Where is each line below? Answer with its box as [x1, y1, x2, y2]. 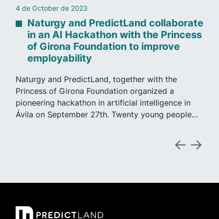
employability [27, 52, 92, 64]
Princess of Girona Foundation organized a [16, 86, 174, 96]
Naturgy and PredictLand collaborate [27, 17, 203, 29]
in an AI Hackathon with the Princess [27, 28, 202, 41]
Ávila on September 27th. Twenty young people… [16, 109, 198, 120]
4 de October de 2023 [16, 3, 88, 12]
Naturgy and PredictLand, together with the [16, 74, 177, 85]
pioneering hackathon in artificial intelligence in [16, 98, 191, 108]
